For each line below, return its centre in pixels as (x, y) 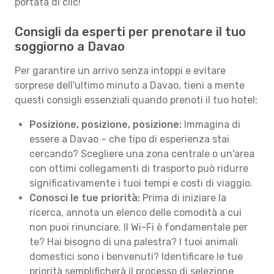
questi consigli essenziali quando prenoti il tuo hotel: (136, 100)
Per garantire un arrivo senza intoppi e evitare (120, 71)
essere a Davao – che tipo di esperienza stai (129, 139)
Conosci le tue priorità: (85, 198)
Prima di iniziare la (183, 198)
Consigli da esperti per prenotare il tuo (130, 32)
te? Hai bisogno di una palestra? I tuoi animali (134, 242)
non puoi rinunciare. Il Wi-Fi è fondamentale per (139, 227)
